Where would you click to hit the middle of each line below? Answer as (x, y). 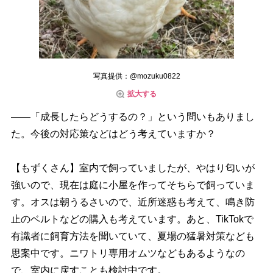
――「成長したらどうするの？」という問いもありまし (133, 116)
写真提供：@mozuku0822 (136, 76)
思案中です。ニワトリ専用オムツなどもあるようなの (128, 253)
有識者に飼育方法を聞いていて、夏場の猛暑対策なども (133, 236)
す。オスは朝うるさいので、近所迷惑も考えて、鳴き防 (133, 202)
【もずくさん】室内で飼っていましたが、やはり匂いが (133, 168)
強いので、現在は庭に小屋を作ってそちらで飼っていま (133, 185)
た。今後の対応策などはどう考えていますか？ (113, 133)
